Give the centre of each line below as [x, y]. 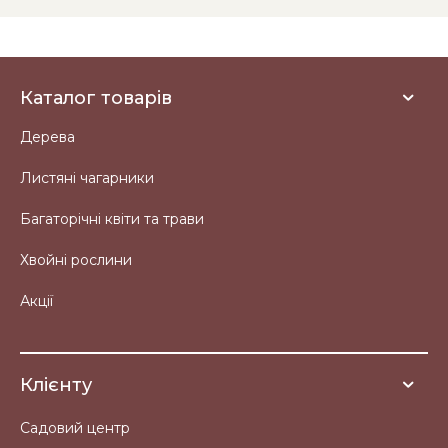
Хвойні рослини [76, 260]
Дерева [47, 137]
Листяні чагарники [87, 178]
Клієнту [56, 385]
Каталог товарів [96, 98]
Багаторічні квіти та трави [112, 219]
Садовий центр [75, 428]
